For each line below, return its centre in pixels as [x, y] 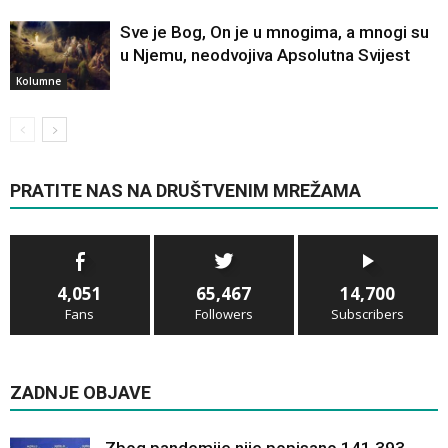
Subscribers [368, 314]
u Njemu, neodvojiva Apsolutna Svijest [265, 55]
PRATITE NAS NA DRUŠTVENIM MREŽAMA [185, 191]
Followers [223, 314]
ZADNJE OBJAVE [80, 393]
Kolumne [38, 81]
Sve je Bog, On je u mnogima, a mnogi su [274, 32]
